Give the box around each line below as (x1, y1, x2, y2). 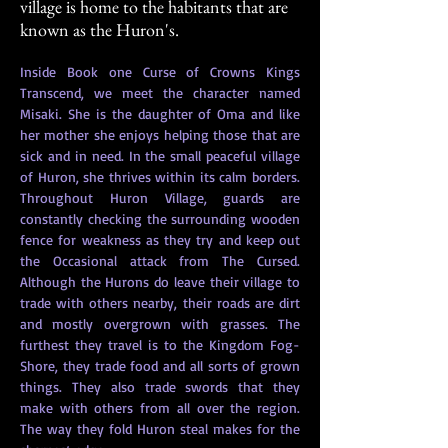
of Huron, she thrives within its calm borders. (20, 168, 300, 185)
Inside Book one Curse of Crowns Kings (20, 63, 300, 80)
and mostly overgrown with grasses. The (20, 315, 300, 332)
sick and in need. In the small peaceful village (20, 147, 300, 164)
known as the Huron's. (20, 18, 179, 41)
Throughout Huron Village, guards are (20, 189, 300, 206)
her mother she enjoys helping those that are (20, 126, 300, 143)
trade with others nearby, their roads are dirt (20, 294, 300, 311)
